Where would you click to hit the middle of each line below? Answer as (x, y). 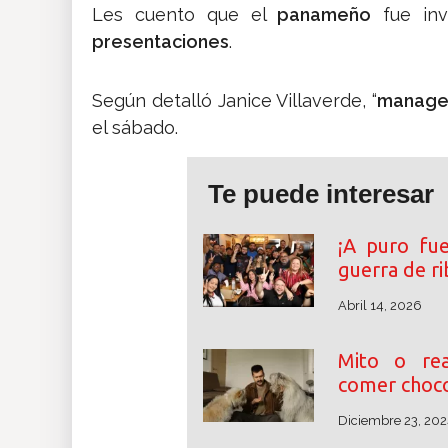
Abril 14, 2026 (379, 306)
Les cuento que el (185, 15)
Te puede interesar (321, 194)
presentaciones (160, 42)
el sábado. (135, 128)
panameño (324, 15)
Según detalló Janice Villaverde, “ (234, 101)
